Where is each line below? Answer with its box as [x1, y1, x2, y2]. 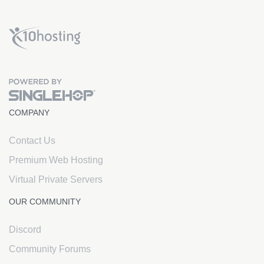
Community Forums [9, 244, 91, 254]
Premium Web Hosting [9, 155, 103, 165]
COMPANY [9, 108, 49, 117]
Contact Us [9, 136, 55, 146]
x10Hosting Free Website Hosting [81, 27, 171, 34]
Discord [9, 225, 41, 235]
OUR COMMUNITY [9, 197, 81, 206]
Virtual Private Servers [9, 174, 103, 184]
